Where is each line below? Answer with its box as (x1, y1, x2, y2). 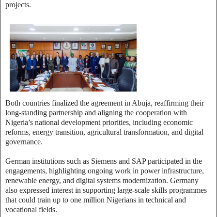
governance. (5, 137, 43, 146)
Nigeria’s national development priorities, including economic (5, 118, 193, 126)
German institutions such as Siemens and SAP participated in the (5, 156, 202, 165)
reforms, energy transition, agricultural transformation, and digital (5, 127, 203, 136)
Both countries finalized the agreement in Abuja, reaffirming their (5, 98, 204, 107)
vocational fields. (5, 205, 57, 214)
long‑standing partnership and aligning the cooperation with (5, 108, 187, 117)
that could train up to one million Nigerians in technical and (5, 195, 186, 204)
